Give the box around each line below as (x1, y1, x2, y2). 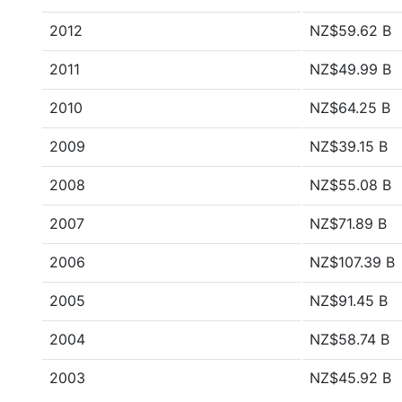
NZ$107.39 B (310, 253, 395, 271)
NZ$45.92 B (310, 369, 391, 387)
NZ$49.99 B (310, 60, 391, 78)
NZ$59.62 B (310, 22, 391, 39)
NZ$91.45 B (310, 292, 388, 310)
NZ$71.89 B (310, 214, 387, 232)
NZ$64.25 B (310, 99, 390, 117)
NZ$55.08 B (310, 176, 391, 194)
